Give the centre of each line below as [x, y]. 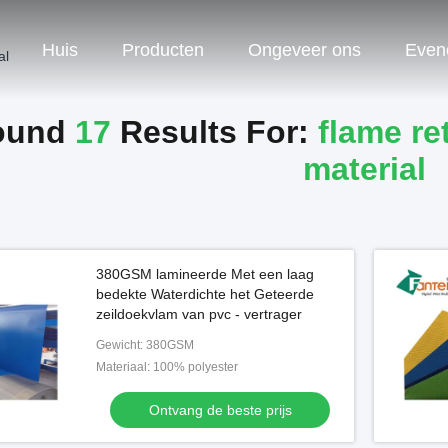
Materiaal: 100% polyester [167, 367]
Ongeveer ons [304, 50]
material [364, 169]
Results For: [214, 132]
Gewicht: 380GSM [145, 345]
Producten [163, 50]
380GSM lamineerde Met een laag [205, 274]
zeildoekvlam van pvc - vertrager [199, 314]
